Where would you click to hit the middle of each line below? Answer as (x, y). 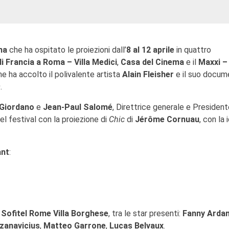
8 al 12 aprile (151, 50)
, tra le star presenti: (145, 213)
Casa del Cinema (152, 62)
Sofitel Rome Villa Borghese (55, 213)
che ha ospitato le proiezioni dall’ (67, 50)
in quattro (194, 50)
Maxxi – (213, 62)
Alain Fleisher (148, 74)
